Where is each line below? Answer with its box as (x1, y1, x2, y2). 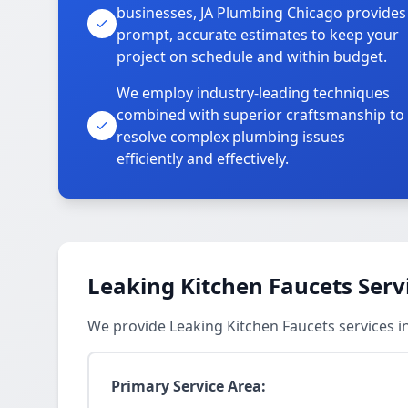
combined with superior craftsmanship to (117, 105, 404, 125)
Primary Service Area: (111, 376, 266, 396)
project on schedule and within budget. (117, 46, 387, 66)
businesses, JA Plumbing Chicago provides (117, 3, 406, 23)
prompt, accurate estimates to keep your (117, 25, 399, 45)
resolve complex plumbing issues (117, 127, 345, 147)
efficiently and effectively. (117, 148, 289, 168)
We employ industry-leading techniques (117, 83, 390, 103)
